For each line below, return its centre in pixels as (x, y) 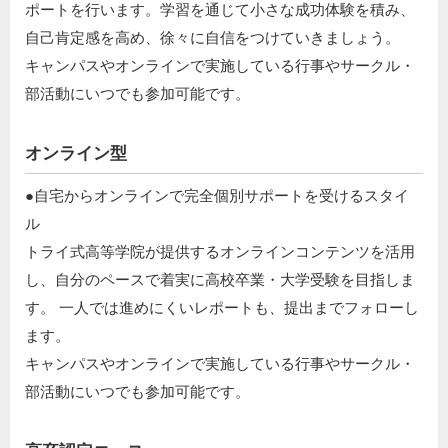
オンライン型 (76, 153)
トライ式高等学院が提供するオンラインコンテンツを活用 (220, 251)
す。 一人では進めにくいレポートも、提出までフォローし (222, 307)
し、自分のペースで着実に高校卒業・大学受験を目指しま (220, 279)
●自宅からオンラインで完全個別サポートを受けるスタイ (217, 195)
